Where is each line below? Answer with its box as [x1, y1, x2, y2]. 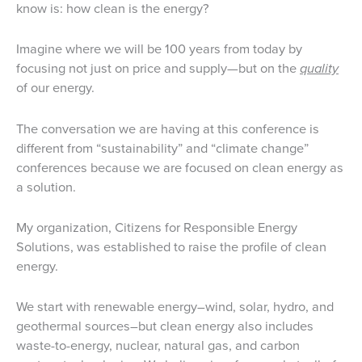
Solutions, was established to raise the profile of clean [16, 236, 326, 257]
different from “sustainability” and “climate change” [16, 137, 309, 158]
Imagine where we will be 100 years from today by [16, 39, 302, 60]
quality [300, 58, 339, 79]
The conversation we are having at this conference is [16, 118, 319, 139]
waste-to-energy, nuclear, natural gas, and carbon [16, 335, 300, 356]
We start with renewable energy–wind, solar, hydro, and [16, 297, 334, 318]
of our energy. [16, 78, 95, 99]
